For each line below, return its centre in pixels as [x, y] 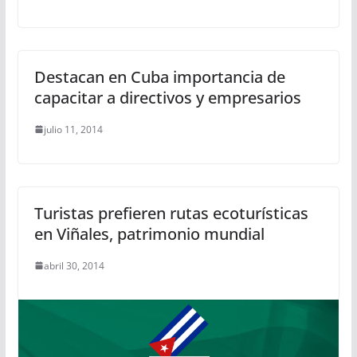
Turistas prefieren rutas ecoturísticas [171, 213]
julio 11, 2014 [73, 129]
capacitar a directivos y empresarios [167, 97]
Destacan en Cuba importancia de [159, 76]
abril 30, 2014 [74, 265]
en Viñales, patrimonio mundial [149, 233]
